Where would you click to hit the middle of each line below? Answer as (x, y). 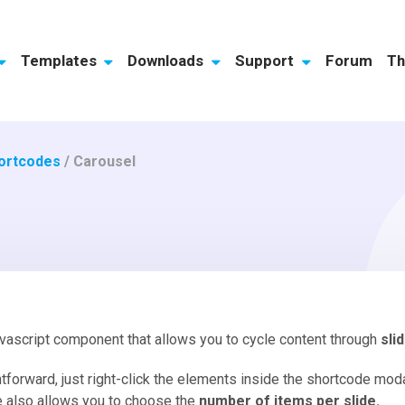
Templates (60, 60)
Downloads (168, 60)
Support (267, 60)
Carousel (105, 161)
